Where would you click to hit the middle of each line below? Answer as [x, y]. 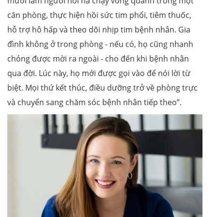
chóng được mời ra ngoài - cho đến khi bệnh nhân [98, 59]
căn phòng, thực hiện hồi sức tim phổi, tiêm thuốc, [99, 15]
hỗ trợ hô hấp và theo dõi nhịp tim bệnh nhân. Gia [99, 30]
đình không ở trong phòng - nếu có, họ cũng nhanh [100, 44]
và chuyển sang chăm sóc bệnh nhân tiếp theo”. [94, 102]
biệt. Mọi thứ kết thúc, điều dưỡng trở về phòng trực [102, 88]
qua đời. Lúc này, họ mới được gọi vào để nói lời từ [99, 73]
